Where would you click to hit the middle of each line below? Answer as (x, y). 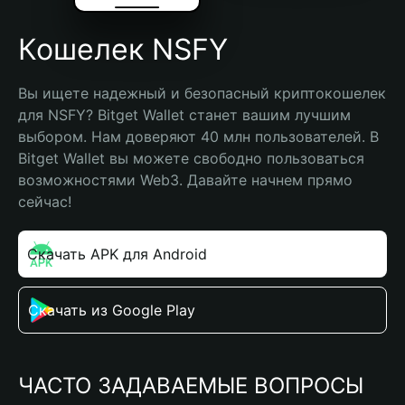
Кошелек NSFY (123, 49)
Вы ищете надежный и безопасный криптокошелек (202, 93)
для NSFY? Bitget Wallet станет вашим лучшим (184, 115)
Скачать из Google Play (112, 310)
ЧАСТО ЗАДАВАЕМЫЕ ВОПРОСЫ (191, 386)
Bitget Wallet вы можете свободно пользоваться (191, 158)
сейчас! (45, 202)
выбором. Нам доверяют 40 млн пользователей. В (198, 137)
